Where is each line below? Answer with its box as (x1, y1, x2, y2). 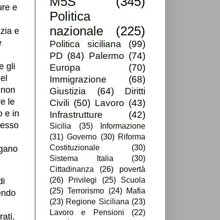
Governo (67, 133, 97, 141)
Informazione (100, 122, 145, 131)
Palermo (88, 51, 124, 61)
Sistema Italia (50, 154, 113, 163)
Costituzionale (50, 143, 100, 152)
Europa (50, 62, 81, 73)
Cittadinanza (50, 165, 94, 174)
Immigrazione (50, 74, 107, 85)
